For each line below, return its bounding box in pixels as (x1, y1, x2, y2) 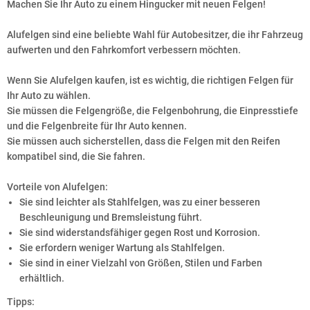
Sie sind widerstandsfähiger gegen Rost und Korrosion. (19, 227, 260, 238)
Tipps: (7, 296, 35, 307)
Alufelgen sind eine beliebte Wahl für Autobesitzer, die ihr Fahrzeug (7, 29, 303, 40)
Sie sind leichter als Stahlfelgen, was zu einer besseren (19, 197, 260, 208)
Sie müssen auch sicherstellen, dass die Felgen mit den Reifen (7, 136, 280, 147)
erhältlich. (19, 273, 64, 284)
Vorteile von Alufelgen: (7, 181, 108, 192)
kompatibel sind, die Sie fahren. (7, 151, 145, 162)
